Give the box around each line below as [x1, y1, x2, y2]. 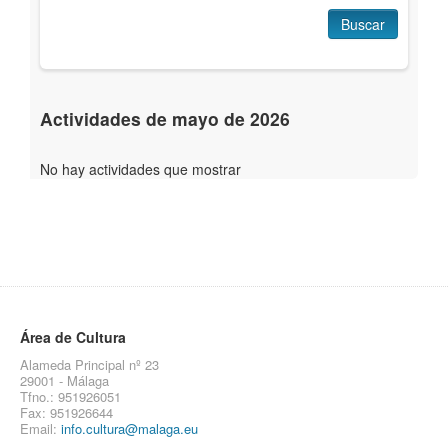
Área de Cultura [20, 327, 126, 347]
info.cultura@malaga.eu [61, 419, 198, 438]
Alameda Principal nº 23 [20, 355, 159, 374]
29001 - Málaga [20, 371, 109, 390]
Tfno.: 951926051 [20, 387, 121, 406]
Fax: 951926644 [20, 403, 113, 422]
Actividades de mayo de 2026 [40, 106, 290, 131]
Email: [20, 419, 61, 438]
